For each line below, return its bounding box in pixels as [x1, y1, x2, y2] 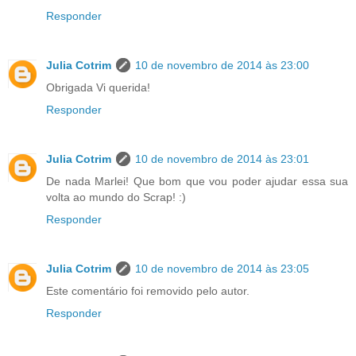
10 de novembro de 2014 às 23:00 [135, 59, 309, 72]
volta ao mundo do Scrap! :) [46, 191, 186, 204]
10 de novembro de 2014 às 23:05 [135, 262, 309, 276]
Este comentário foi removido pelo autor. [46, 284, 250, 298]
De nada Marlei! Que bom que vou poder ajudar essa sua [46, 175, 348, 188]
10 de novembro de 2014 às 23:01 [135, 153, 309, 166]
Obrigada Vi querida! [46, 81, 150, 95]
